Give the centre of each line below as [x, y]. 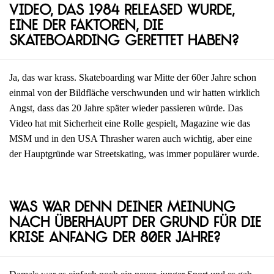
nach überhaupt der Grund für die [135, 223]
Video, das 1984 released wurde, [122, 12]
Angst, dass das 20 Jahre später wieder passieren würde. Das [126, 108]
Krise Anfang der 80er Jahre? [115, 239]
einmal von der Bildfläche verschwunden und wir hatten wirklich [135, 93]
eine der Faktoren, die [86, 27]
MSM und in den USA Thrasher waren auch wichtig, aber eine [131, 139]
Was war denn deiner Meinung [122, 208]
